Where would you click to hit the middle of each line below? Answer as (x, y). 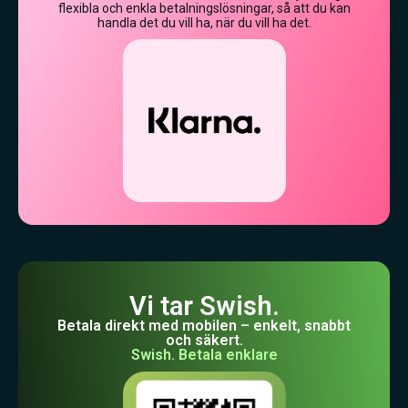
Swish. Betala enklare (204, 355)
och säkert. (204, 341)
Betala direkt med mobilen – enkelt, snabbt (204, 326)
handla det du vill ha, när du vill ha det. (204, 23)
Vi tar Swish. (204, 306)
